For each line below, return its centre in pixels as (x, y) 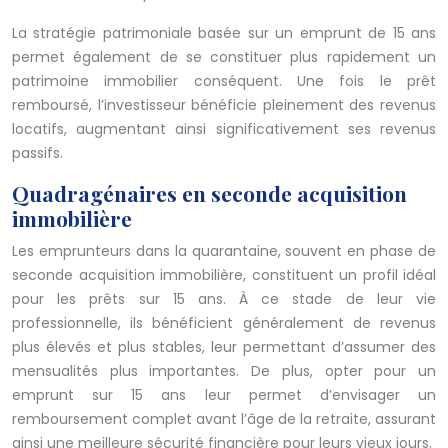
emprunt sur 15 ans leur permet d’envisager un (224, 395)
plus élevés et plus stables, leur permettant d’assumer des (224, 347)
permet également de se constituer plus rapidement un (224, 57)
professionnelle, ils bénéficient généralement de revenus (224, 323)
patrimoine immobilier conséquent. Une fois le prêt (224, 81)
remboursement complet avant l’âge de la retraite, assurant (224, 419)
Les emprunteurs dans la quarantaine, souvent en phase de (224, 251)
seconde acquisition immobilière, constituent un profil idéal (224, 275)
